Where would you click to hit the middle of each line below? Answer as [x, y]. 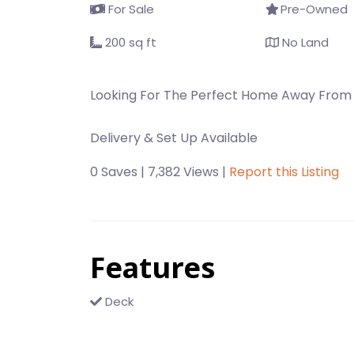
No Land [303, 42]
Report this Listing [284, 172]
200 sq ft [129, 42]
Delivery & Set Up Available [174, 138]
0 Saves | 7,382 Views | [160, 172]
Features [153, 267]
